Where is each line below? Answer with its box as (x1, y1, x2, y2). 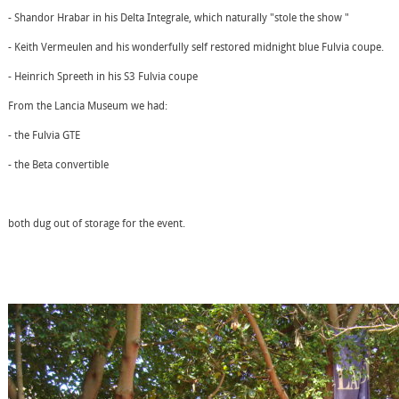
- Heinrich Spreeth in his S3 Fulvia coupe (8, 70, 198, 83)
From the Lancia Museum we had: (8, 100, 167, 112)
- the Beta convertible (8, 159, 109, 171)
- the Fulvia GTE (8, 129, 80, 142)
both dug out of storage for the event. (8, 217, 185, 230)
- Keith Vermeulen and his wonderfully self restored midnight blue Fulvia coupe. (8, 41, 384, 53)
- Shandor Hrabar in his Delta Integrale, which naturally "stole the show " (8, 12, 349, 24)
